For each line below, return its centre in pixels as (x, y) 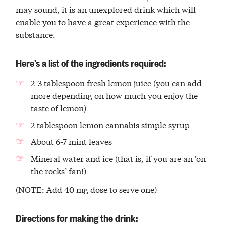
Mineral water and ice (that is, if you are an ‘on (118, 158)
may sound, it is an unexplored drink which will (106, 9)
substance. (36, 34)
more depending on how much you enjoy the (114, 95)
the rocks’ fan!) (58, 170)
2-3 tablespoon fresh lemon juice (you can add (116, 82)
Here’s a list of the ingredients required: (91, 63)
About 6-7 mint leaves (71, 141)
